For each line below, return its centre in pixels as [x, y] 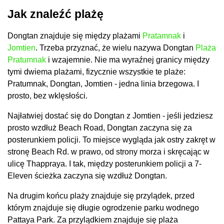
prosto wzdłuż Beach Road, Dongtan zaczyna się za [100, 128]
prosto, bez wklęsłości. [47, 96]
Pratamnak [162, 36]
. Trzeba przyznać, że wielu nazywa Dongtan [115, 48]
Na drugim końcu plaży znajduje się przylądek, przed [101, 196]
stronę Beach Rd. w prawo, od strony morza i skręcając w [108, 152]
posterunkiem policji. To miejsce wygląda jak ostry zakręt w [111, 140]
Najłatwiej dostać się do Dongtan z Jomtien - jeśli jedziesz [110, 116]
